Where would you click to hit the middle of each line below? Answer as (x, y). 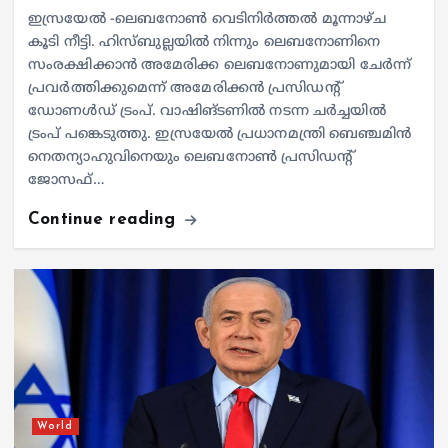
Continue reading (105, 220)
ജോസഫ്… (66, 181)
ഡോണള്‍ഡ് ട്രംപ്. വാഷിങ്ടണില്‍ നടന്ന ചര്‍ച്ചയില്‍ (207, 112)
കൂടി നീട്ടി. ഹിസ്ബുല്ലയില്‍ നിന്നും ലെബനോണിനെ (204, 43)
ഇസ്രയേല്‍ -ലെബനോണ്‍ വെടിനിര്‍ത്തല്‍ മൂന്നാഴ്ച (207, 20)
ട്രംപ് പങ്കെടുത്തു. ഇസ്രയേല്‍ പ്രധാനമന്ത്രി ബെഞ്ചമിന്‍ (220, 135)
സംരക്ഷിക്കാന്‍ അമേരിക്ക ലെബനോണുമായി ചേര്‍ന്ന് (220, 66)
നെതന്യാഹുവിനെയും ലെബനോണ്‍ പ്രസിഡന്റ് (190, 158)
